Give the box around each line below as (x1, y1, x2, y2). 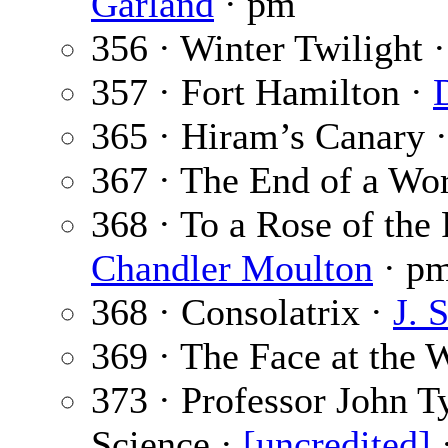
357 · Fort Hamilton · (91, 71, 433, 114)
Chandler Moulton (91, 247, 373, 290)
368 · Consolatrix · (91, 291, 393, 334)
